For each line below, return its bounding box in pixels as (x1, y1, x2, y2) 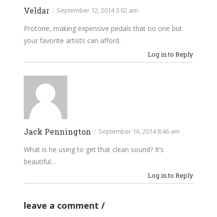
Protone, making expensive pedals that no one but (24, 23, 182, 33)
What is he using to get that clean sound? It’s (24, 144, 164, 154)
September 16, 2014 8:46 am (98, 126, 180, 136)
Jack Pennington (24, 126, 91, 137)
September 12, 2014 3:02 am (57, 5, 138, 15)
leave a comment (24, 199, 101, 211)
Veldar (24, 5, 49, 15)
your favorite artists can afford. (24, 35, 121, 45)
